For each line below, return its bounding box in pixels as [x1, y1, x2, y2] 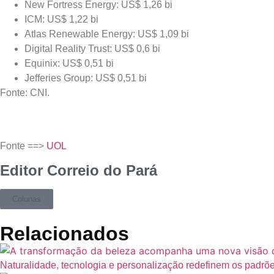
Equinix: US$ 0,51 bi [24, 58, 114, 69]
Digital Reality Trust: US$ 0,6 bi [24, 43, 160, 54]
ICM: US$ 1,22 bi [24, 14, 98, 25]
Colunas [12, 194, 41, 204]
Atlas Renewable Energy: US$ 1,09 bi [24, 29, 189, 40]
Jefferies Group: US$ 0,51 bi [24, 73, 147, 84]
